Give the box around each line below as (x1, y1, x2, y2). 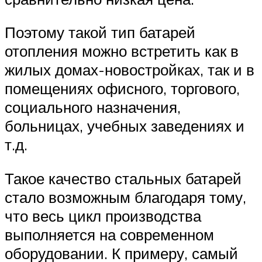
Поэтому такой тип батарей (5, 23, 195, 42)
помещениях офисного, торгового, (5, 79, 240, 98)
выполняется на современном (5, 225, 214, 244)
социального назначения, (5, 98, 181, 117)
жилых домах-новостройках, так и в (5, 60, 254, 80)
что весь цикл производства (5, 206, 201, 225)
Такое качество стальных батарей (5, 168, 242, 188)
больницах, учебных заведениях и (5, 116, 244, 136)
